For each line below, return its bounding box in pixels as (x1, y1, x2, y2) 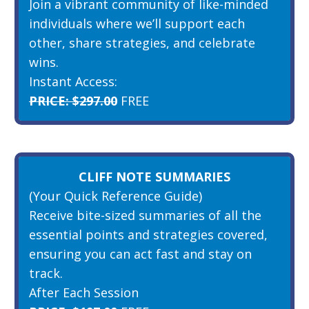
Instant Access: (29, 72, 117, 90)
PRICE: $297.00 (29, 92, 117, 109)
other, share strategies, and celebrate (29, 34, 255, 51)
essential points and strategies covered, (29, 226, 268, 243)
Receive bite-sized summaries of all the (29, 206, 261, 223)
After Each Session (29, 283, 139, 301)
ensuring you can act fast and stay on (29, 245, 252, 262)
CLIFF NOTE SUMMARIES (79, 168, 230, 185)
